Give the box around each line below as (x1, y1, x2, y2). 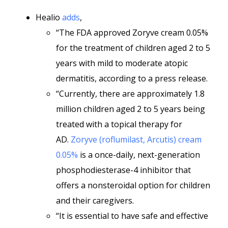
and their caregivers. (56, 195, 134, 206)
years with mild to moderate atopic (56, 58, 188, 69)
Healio (36, 12, 62, 23)
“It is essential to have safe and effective (56, 210, 208, 221)
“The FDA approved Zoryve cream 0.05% (56, 27, 208, 38)
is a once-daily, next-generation (78, 149, 200, 160)
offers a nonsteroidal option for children (56, 180, 210, 191)
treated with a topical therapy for (56, 119, 182, 130)
